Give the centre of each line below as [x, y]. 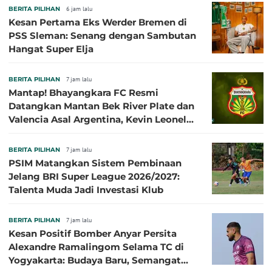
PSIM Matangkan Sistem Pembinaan [95, 163]
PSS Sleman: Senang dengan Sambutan [102, 35]
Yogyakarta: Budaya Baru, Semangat [95, 260]
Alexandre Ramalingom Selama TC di [96, 246]
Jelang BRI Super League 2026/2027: [94, 176]
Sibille [23, 132]
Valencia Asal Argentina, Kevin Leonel [67, 119]
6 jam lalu [79, 8]
